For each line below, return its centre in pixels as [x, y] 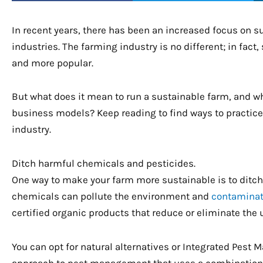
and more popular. [53, 63]
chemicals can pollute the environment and [112, 196]
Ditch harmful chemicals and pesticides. [104, 163]
